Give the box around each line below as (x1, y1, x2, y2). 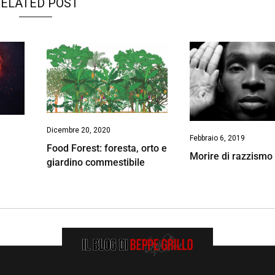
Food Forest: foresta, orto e (46, 142, 167, 154)
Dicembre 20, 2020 (46, 125, 110, 134)
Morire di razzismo (190, 150, 273, 163)
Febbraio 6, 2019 (190, 134, 246, 143)
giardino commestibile (46, 156, 145, 168)
